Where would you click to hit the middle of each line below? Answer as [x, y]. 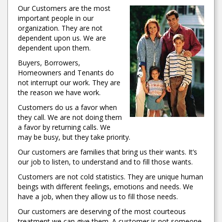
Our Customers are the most [64, 8]
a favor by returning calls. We [64, 127]
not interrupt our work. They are [69, 82]
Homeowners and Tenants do [66, 72]
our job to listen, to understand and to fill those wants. [105, 162]
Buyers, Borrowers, [49, 62]
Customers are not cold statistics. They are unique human [111, 176]
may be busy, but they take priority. [74, 137]
